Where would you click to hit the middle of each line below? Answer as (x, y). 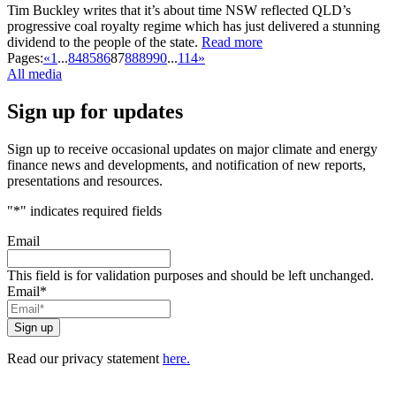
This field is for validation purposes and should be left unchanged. (190, 275)
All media (34, 73)
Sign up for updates (95, 111)
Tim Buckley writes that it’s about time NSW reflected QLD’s (179, 10)
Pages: (25, 57)
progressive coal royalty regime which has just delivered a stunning (194, 26)
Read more (232, 42)
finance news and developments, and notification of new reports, (187, 164)
